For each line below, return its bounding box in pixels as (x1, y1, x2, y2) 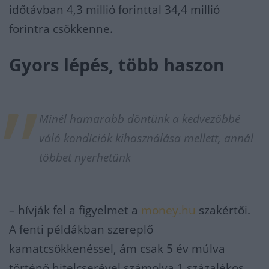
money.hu (141, 202, 196, 218)
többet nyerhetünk (39, 150, 131, 165)
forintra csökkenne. (9, 21, 113, 37)
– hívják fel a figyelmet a (9, 202, 141, 218)
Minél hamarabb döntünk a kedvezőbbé (39, 111, 240, 127)
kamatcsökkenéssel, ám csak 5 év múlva (9, 241, 225, 256)
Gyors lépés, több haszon (9, 53, 225, 76)
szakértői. (196, 202, 250, 218)
